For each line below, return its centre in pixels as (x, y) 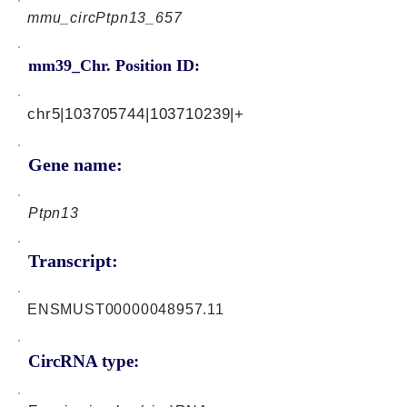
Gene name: (75, 164)
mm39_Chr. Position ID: (114, 65)
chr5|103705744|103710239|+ (136, 114)
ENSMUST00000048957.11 (126, 309)
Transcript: (73, 261)
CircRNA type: (84, 361)
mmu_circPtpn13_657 (105, 18)
